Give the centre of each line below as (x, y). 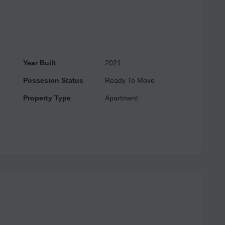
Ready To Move (130, 80)
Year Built (39, 63)
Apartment (122, 98)
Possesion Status (53, 80)
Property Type (47, 98)
